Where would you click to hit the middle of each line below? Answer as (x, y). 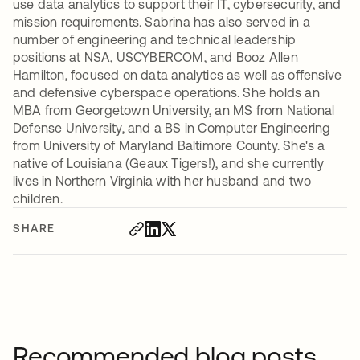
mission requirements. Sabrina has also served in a (162, 22)
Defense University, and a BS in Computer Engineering (172, 128)
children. (38, 199)
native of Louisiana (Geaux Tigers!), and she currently (168, 164)
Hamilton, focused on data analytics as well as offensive (178, 75)
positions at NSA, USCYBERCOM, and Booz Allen (155, 57)
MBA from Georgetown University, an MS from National (174, 110)
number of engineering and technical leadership (155, 40)
